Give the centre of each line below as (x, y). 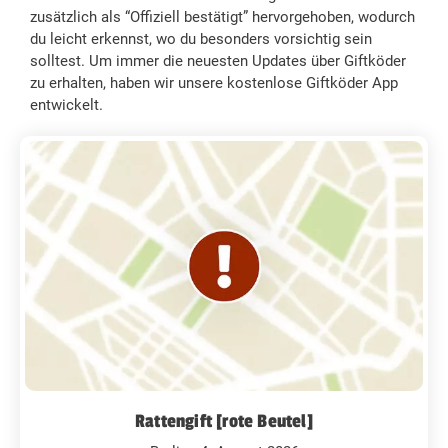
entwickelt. (66, 105)
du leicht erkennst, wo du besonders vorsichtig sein (201, 39)
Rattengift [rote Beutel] (224, 421)
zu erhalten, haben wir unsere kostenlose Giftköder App (214, 83)
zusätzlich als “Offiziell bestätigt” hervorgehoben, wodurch (222, 17)
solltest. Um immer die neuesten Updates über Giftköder (218, 61)
